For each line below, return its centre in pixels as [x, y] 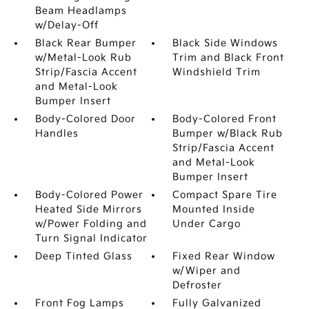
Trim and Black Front [229, 58]
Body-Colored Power [89, 195]
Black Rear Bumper [86, 43]
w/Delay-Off [67, 25]
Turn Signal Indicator [91, 238]
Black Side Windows [226, 43]
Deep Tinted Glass [83, 256]
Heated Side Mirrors [88, 209]
